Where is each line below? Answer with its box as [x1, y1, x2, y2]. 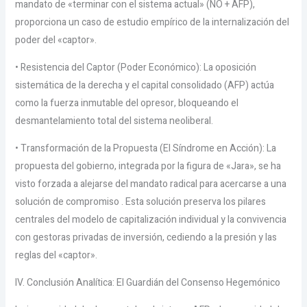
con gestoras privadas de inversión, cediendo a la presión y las [14, 230, 277, 245]
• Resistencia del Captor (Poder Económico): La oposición [14, 60, 256, 75]
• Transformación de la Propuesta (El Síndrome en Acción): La [14, 141, 276, 156]
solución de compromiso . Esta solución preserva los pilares [14, 195, 266, 209]
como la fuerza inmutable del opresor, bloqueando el [14, 96, 238, 110]
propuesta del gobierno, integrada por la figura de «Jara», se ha [14, 159, 281, 173]
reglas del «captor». [14, 248, 97, 262]
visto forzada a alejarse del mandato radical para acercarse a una [14, 177, 286, 191]
